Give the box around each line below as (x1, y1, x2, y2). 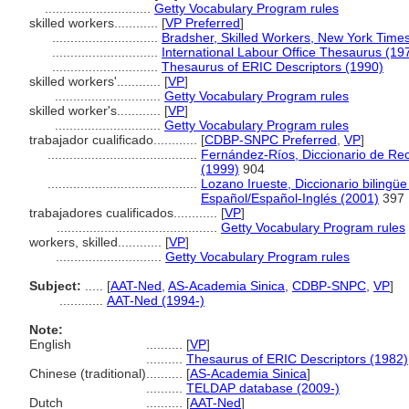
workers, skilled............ (29, 235, 165, 249)
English (29, 337, 71, 351)
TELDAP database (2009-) (186, 381, 340, 395)
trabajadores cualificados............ (29, 205, 221, 220)
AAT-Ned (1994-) (107, 293, 204, 308)
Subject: (29, 278, 81, 293)
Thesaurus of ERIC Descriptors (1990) (162, 59, 383, 74)
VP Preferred (165, 16, 240, 30)
